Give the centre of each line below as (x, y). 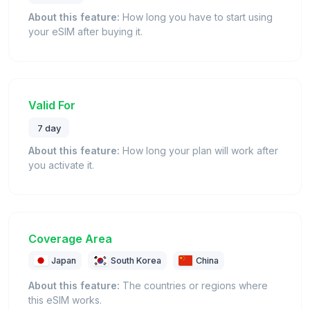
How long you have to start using (196, 17)
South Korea (136, 261)
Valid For (52, 105)
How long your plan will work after (199, 151)
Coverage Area (70, 239)
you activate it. (61, 165)
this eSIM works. (65, 300)
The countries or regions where (194, 286)
